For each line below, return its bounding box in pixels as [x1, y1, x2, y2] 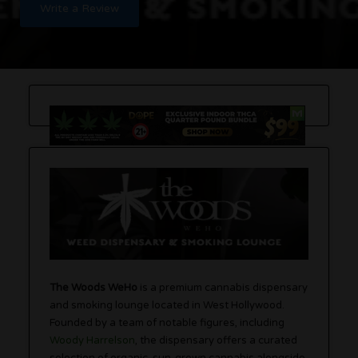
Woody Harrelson [50, 334, 136, 348]
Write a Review [40, 2, 119, 15]
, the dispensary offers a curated [135, 334, 298, 348]
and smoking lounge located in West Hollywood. [50, 299, 285, 312]
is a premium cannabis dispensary [137, 281, 308, 295]
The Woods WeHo [50, 281, 138, 295]
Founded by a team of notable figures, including [50, 316, 285, 330]
